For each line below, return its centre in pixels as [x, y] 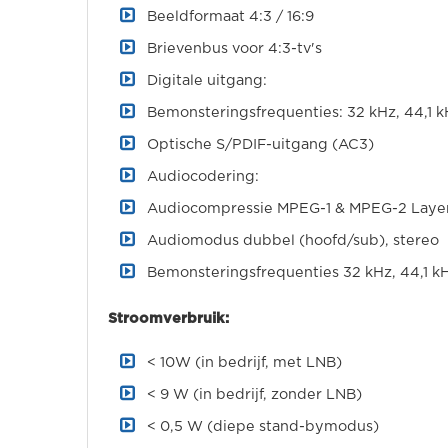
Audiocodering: [203, 176]
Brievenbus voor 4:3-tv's [234, 48]
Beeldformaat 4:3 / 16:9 [230, 16]
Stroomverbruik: [168, 318]
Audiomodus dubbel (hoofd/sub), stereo [293, 240]
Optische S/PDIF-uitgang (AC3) [260, 144]
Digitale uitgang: [207, 80]
